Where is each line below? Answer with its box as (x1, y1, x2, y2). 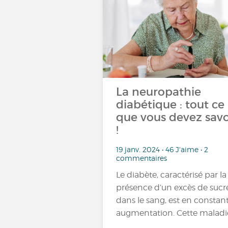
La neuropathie (116, 85, 201, 99)
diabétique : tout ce (116, 98, 224, 111)
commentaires (116, 153, 167, 162)
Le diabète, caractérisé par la (116, 169, 226, 180)
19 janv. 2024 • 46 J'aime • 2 (116, 145, 208, 154)
